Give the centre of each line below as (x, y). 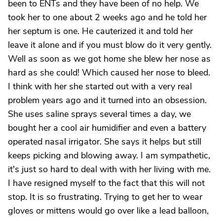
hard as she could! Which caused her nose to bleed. (109, 73)
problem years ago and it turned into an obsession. (107, 100)
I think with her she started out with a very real (100, 86)
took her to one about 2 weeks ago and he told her (107, 17)
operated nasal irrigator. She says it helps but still (105, 142)
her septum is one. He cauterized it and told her (100, 31)
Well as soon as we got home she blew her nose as (109, 59)
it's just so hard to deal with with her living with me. (109, 169)
